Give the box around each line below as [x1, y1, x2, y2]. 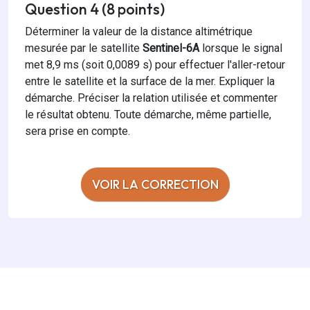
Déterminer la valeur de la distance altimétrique [25, 25, 253, 39]
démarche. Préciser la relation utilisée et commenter [25, 91, 277, 105]
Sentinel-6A [143, 42, 199, 55]
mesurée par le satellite [25, 42, 140, 55]
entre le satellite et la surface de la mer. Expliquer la [25, 75, 275, 89]
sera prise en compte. [25, 125, 130, 138]
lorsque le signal [199, 42, 282, 55]
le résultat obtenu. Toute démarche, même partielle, [25, 108, 271, 122]
